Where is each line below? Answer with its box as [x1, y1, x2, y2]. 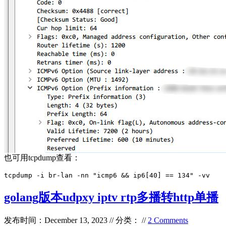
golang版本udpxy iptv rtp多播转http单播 [4, 190, 218, 204]
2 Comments [148, 215, 188, 224]
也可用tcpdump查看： [4, 153, 80, 162]
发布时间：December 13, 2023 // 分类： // [4, 215, 148, 224]
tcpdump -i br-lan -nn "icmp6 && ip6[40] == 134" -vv [4, 171, 210, 179]
